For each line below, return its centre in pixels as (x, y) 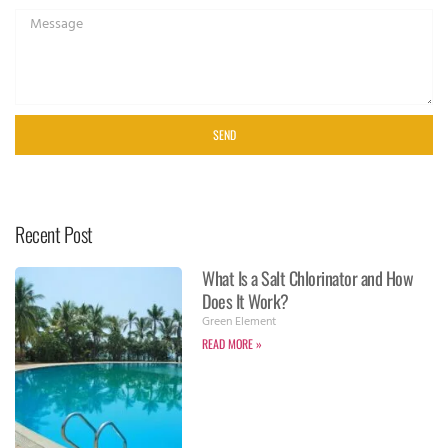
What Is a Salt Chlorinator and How (308, 278)
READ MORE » (232, 344)
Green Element (239, 323)
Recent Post (54, 234)
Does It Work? (245, 301)
